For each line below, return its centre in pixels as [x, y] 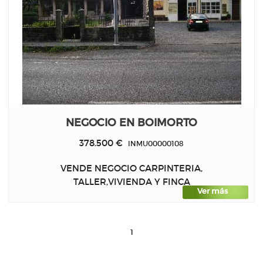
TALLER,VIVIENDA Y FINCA [131, 182]
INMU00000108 [153, 143]
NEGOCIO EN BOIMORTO [131, 122]
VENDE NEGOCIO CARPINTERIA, [131, 168]
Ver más [213, 191]
